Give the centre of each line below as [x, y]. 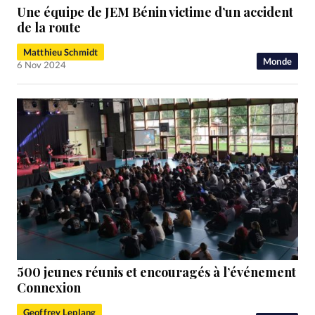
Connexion [49, 288]
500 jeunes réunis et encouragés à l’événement [156, 272]
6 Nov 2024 [41, 64]
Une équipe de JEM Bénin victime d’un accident [155, 12]
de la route [49, 27]
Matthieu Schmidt [61, 52]
